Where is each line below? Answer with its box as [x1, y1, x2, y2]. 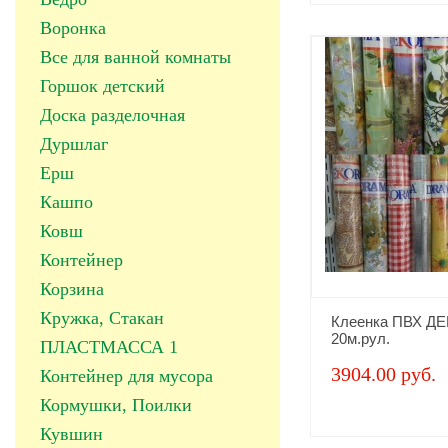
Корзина [40, 279, 104, 299]
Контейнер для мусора [40, 366, 213, 386]
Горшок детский [40, 76, 165, 96]
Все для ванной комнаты [40, 47, 231, 67]
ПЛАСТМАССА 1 [40, 337, 178, 357]
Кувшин [40, 424, 103, 444]
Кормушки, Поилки [40, 395, 192, 415]
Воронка [40, 18, 106, 38]
